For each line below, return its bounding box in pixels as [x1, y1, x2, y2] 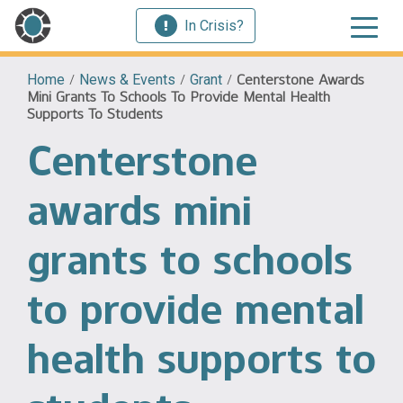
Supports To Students [27, 105, 163, 122]
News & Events [79, 71, 175, 88]
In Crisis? [184, 16, 244, 34]
